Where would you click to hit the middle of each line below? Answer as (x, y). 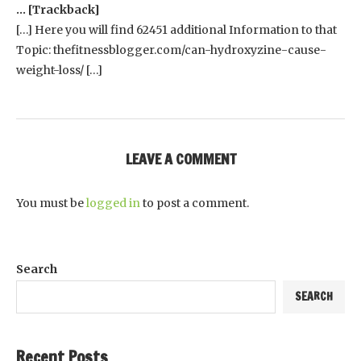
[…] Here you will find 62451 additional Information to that (176, 29)
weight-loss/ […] (59, 70)
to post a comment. (195, 203)
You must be (51, 203)
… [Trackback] (58, 9)
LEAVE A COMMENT (180, 158)
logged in (113, 203)
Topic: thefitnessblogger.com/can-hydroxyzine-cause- (171, 50)
